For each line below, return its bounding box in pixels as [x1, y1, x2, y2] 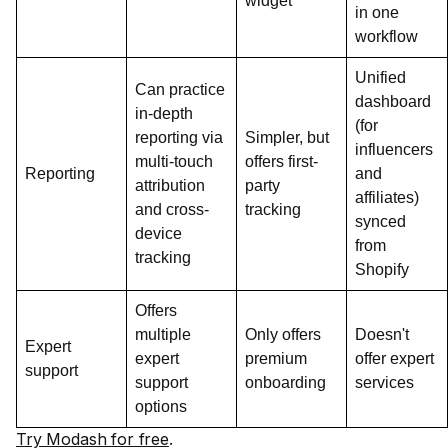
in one [355, 4, 399, 21]
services [355, 374, 414, 391]
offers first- [245, 153, 318, 170]
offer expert [355, 350, 434, 367]
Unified [355, 69, 406, 86]
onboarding [245, 374, 326, 391]
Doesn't [355, 326, 409, 343]
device [135, 225, 182, 242]
